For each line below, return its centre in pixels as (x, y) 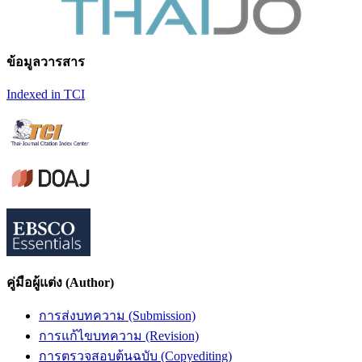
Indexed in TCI (46, 94)
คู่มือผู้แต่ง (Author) (60, 282)
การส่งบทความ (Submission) (117, 315)
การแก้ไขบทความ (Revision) (119, 335)
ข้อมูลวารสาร (46, 61)
